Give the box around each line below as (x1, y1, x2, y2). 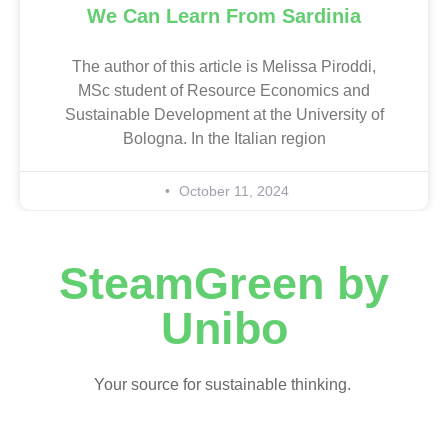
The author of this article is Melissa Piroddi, (72, 57, 376, 75)
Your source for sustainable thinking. (93, 375, 355, 393)
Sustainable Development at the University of (64, 105, 384, 123)
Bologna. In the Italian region (122, 129, 326, 147)
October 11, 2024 (174, 182, 289, 199)
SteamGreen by (59, 257, 389, 309)
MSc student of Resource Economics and (78, 81, 370, 99)
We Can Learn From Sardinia (87, 4, 361, 27)
